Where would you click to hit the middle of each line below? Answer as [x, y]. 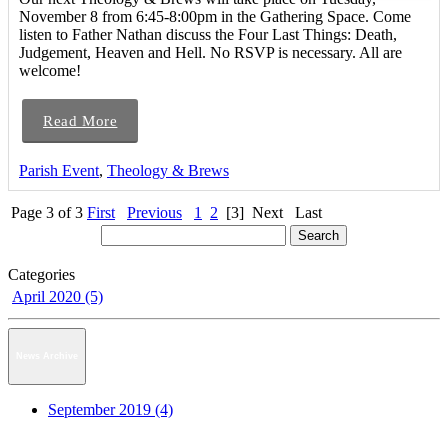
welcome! [50, 70]
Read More [80, 120]
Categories [41, 274]
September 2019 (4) [110, 410]
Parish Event [59, 170]
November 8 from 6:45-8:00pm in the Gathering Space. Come [215, 16]
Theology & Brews [168, 170]
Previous [154, 212]
